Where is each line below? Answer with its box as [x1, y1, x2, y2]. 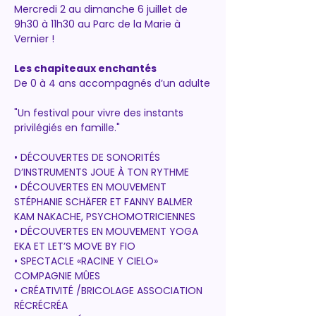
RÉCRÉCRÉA [14, 298, 71, 312]
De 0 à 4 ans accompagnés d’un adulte [14, 76, 210, 90]
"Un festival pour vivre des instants [14, 106, 186, 120]
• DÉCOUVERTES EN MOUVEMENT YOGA [14, 224, 201, 238]
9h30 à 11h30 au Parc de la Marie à [14, 17, 183, 31]
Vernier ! [14, 32, 54, 46]
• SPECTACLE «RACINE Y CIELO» [14, 254, 161, 268]
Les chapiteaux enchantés [14, 61, 157, 75]
